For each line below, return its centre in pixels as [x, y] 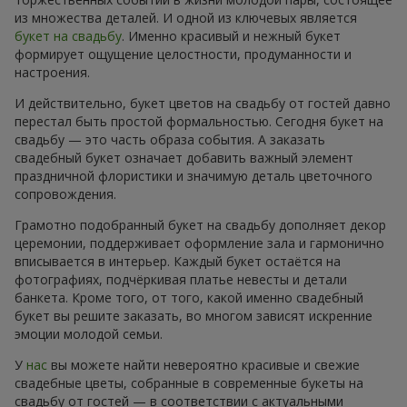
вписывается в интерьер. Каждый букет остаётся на [178, 261]
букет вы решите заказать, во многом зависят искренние [194, 315]
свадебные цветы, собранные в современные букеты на [189, 382]
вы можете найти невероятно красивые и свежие [203, 364]
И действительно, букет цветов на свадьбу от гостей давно [203, 103]
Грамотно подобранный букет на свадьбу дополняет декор [200, 224]
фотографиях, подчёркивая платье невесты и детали [181, 279]
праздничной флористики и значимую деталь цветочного [194, 175]
